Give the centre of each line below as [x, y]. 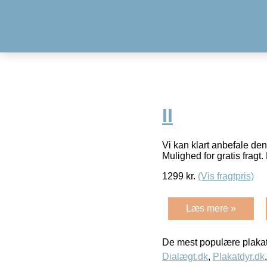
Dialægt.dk [185, 256]
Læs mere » [211, 208]
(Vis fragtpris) [226, 176]
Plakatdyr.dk [239, 256]
